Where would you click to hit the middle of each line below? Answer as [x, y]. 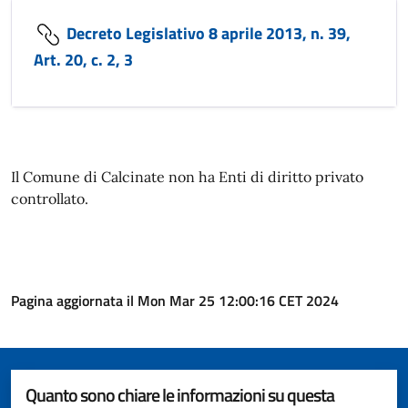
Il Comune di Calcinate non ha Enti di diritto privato [187, 176]
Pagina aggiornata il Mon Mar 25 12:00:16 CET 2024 [175, 300]
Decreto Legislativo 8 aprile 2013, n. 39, [207, 33]
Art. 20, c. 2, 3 [83, 59]
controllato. [50, 198]
